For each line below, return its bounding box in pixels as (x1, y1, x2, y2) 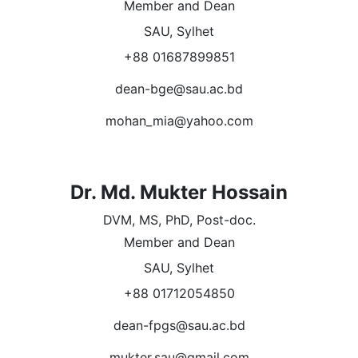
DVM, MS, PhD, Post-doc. (102, 211, 256, 228)
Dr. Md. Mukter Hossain (70, 180, 288, 204)
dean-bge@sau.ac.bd (115, 80, 243, 97)
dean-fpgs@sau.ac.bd (113, 316, 245, 333)
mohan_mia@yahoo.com (105, 112, 253, 129)
